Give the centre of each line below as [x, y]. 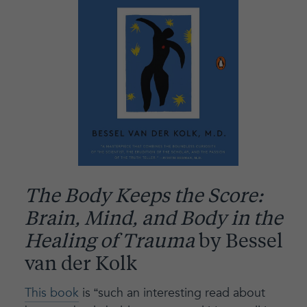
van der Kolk [81, 266]
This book [51, 293]
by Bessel [238, 243]
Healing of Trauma [109, 243]
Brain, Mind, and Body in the [153, 220]
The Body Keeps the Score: [144, 198]
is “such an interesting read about [172, 293]
